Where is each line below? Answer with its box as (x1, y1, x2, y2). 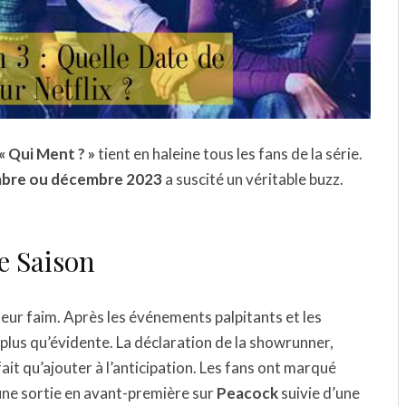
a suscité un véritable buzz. (162, 169, 343, 189)
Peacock (217, 383, 278, 403)
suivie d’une (278, 383, 360, 403)
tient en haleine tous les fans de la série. (95, 144, 362, 164)
